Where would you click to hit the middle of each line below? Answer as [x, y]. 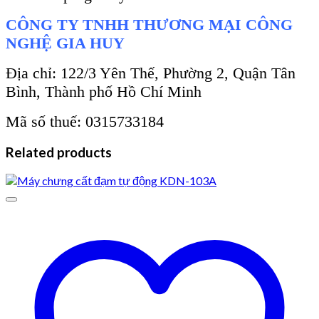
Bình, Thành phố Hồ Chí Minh [104, 92]
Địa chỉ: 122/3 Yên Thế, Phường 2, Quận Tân [151, 73]
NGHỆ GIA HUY [65, 43]
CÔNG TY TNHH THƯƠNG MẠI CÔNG [149, 25]
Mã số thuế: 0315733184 [85, 122]
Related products [59, 153]
